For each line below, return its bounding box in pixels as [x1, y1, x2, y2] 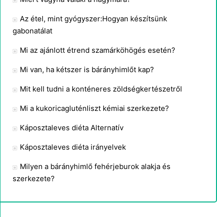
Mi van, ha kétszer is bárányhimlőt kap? [20, 65, 154, 74]
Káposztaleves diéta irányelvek [20, 142, 126, 152]
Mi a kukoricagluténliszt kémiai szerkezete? [20, 104, 169, 113]
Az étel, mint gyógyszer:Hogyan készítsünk [20, 14, 167, 23]
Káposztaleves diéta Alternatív [20, 123, 124, 132]
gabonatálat [13, 26, 52, 35]
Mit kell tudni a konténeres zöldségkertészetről [20, 84, 182, 93]
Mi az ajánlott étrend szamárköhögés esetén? [20, 46, 175, 55]
